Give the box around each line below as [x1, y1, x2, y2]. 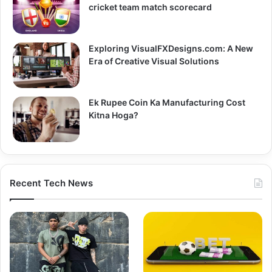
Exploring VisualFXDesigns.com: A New [89, 43, 253, 54]
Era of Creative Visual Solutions [89, 56, 219, 67]
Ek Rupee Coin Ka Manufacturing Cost [89, 97, 245, 108]
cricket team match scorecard [89, 2, 212, 13]
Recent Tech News [10, 177, 93, 189]
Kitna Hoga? [89, 110, 138, 121]
